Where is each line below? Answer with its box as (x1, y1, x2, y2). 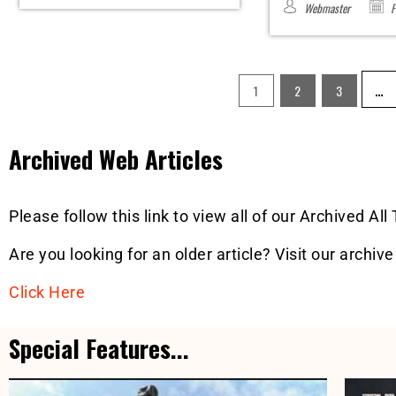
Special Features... (9, 331, 189, 367)
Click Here (9, 283, 85, 302)
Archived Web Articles (9, 141, 223, 178)
